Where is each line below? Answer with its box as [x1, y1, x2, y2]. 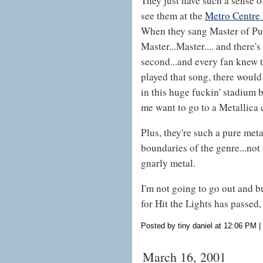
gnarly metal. [141, 156, 195, 170]
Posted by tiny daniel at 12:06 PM [141, 221, 257, 230]
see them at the [141, 8, 205, 22]
